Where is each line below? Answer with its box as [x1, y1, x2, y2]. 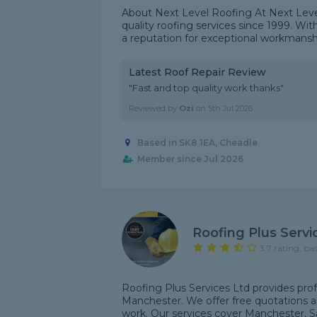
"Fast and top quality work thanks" [129, 82, 284, 93]
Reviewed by [129, 103, 179, 113]
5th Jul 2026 [208, 103, 253, 113]
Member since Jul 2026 [137, 154, 243, 165]
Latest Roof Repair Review [129, 66, 266, 79]
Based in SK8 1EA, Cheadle [137, 137, 258, 149]
